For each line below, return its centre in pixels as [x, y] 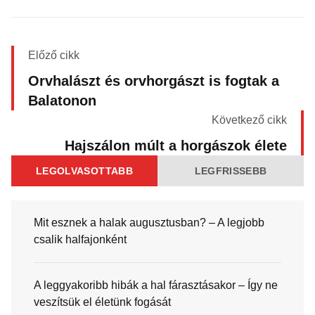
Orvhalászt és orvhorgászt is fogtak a [154, 81]
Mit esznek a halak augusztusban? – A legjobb [149, 223]
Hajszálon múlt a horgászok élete [176, 146]
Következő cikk [249, 120]
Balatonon [62, 101]
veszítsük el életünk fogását [102, 302]
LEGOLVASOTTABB [84, 171]
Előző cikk [54, 55]
